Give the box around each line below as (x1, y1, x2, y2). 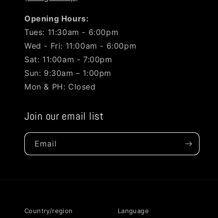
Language (117, 207, 149, 215)
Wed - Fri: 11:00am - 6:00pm (24, 41, 137, 51)
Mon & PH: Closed (24, 82, 96, 91)
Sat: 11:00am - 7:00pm (24, 54, 112, 64)
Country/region (24, 207, 73, 215)
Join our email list (24, 109, 104, 123)
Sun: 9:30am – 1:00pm (24, 68, 111, 78)
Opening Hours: (24, 14, 89, 23)
